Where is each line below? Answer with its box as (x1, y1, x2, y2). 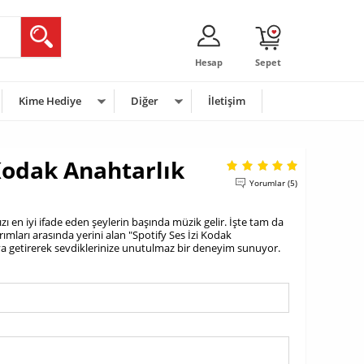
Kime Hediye (19, 93, 81, 108)
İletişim (208, 93, 245, 108)
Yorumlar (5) (249, 177, 297, 188)
